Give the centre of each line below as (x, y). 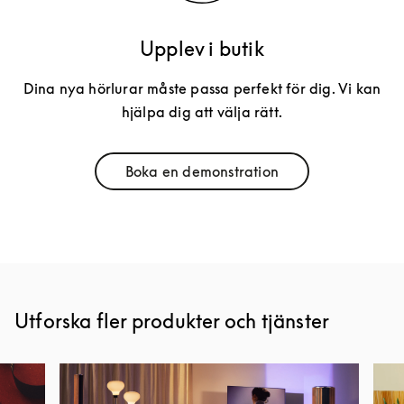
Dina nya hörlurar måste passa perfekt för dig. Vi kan (202, 88)
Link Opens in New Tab (278, 178)
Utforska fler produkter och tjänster (172, 321)
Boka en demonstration (202, 171)
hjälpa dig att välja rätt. (202, 111)
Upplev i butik (202, 48)
